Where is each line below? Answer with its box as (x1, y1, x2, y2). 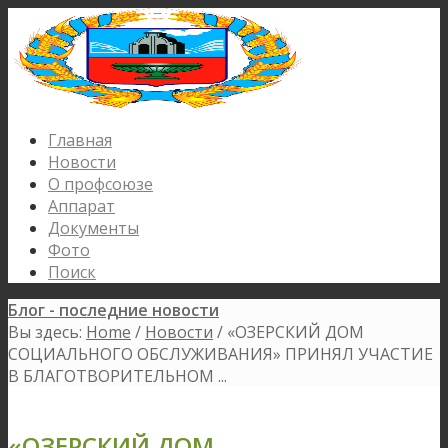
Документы (48, 217, 139, 239)
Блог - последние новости (8, 299, 219, 321)
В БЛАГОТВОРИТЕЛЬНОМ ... (8, 365, 227, 387)
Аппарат (48, 195, 115, 217)
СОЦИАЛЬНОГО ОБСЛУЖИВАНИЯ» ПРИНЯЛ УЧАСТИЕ (8, 343, 433, 365)
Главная (48, 129, 112, 151)
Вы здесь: (8, 321, 82, 343)
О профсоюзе (48, 173, 153, 195)
